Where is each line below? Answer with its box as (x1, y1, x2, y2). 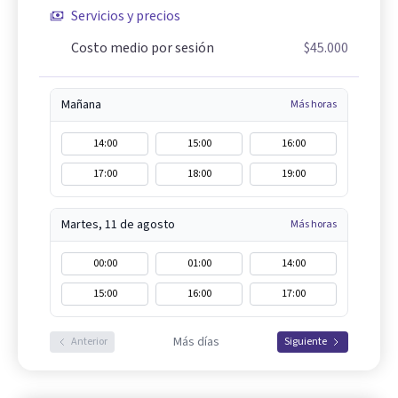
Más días (172, 333, 219, 351)
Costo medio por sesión (71, 38, 214, 58)
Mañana (61, 96, 101, 114)
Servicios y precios (71, 6, 180, 26)
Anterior (71, 334, 107, 349)
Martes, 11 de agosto (61, 216, 175, 234)
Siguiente (284, 334, 327, 349)
